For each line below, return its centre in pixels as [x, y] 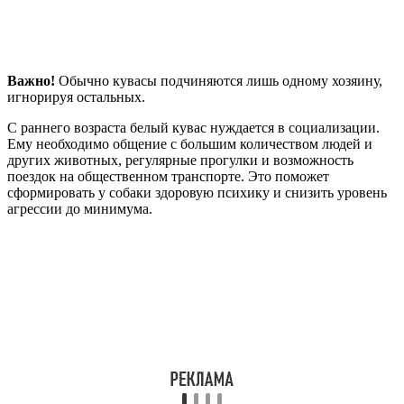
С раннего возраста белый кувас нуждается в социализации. [193, 128]
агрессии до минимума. [80, 209]
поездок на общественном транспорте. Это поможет [168, 177]
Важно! [31, 81]
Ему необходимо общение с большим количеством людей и [190, 144]
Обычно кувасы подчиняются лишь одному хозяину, [219, 81]
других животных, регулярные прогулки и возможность [180, 161]
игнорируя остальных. [76, 97]
